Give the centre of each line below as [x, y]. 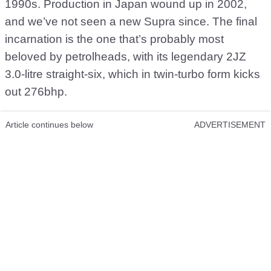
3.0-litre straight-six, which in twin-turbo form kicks [132, 74]
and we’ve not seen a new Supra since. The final [131, 22]
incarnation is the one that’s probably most [114, 39]
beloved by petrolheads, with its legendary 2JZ [126, 57]
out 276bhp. [36, 92]
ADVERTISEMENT [230, 125]
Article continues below [49, 125]
